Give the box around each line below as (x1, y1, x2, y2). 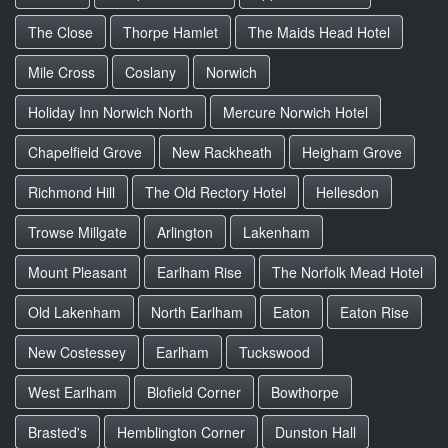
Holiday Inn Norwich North (28, 102, 193, 122)
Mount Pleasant (28, 262, 127, 282)
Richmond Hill (28, 182, 115, 202)
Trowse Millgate (28, 222, 127, 242)
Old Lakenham (28, 302, 121, 322)
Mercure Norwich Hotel (223, 102, 368, 122)
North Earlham (151, 302, 243, 322)
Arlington (157, 222, 213, 242)
